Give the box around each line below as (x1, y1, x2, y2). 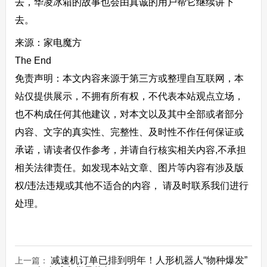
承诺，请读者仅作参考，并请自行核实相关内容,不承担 (14, 144, 246, 155)
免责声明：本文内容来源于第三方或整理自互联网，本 (14, 73, 244, 83)
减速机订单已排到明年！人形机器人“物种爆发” (50, 254, 247, 265)
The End (14, 55, 51, 66)
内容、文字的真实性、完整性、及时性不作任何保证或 (14, 126, 244, 137)
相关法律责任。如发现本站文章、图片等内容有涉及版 (14, 162, 244, 173)
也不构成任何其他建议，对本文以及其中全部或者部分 (14, 108, 244, 119)
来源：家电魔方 (14, 37, 82, 48)
